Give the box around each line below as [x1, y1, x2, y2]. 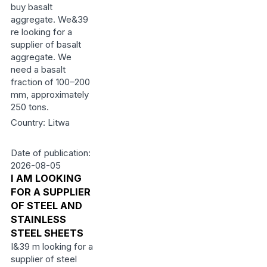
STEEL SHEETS [10, 227, 83, 239]
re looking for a [10, 26, 72, 38]
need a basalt [10, 64, 66, 75]
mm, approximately [10, 89, 89, 100]
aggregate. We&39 [10, 14, 88, 25]
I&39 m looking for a [10, 241, 93, 252]
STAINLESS [10, 213, 66, 225]
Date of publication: [10, 147, 91, 159]
